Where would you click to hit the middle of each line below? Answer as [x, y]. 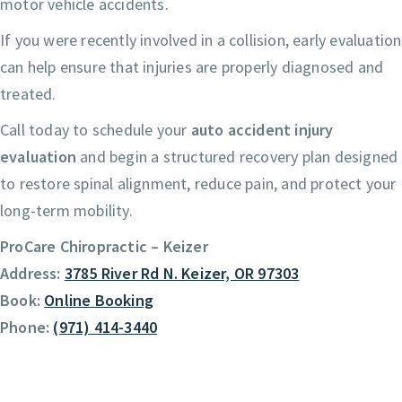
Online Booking [99, 301]
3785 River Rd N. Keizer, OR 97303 [182, 274]
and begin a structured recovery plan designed [237, 157]
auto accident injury [262, 130]
